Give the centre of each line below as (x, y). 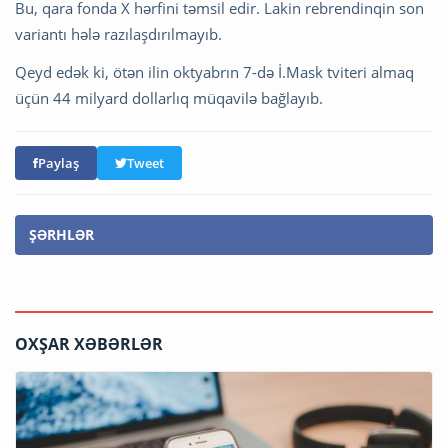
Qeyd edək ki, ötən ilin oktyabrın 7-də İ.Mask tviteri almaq (214, 72)
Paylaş (58, 163)
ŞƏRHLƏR (61, 235)
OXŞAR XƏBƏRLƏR (89, 344)
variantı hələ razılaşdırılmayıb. (118, 34)
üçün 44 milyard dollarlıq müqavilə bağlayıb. (169, 98)
